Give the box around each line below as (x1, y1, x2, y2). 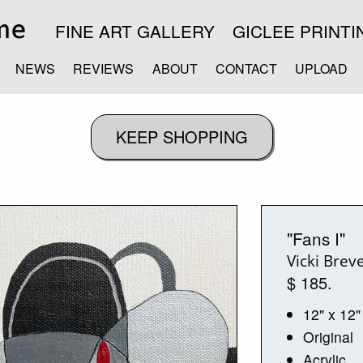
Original (303, 326, 354, 347)
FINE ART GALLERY (54, 19, 215, 43)
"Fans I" (287, 225, 346, 250)
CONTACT (215, 58, 277, 78)
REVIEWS (73, 58, 135, 78)
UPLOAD (295, 58, 348, 78)
